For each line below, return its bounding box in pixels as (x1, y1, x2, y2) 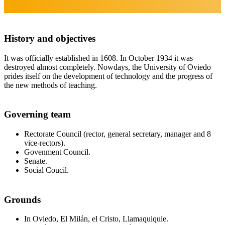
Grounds (4, 194, 41, 205)
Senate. (24, 156, 47, 165)
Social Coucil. (24, 165, 69, 174)
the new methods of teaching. (4, 80, 97, 89)
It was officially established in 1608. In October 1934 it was (4, 53, 193, 62)
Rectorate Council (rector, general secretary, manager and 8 (24, 129, 211, 138)
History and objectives (4, 33, 95, 44)
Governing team (4, 109, 71, 120)
